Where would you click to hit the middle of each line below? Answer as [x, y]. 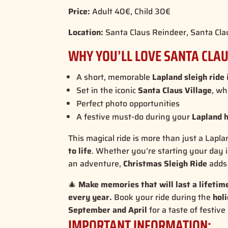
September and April [108, 210]
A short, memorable [115, 77]
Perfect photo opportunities [129, 103]
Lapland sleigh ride [189, 77]
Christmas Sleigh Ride [165, 163]
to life [80, 151]
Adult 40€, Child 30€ [131, 11]
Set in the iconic [107, 90]
